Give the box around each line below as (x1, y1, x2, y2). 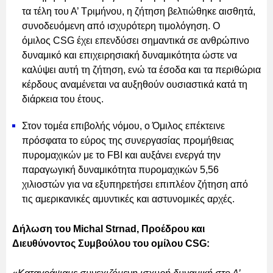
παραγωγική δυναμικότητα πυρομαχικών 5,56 (22, 164, 219, 175)
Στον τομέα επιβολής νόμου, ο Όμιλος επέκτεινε (22, 120, 225, 131)
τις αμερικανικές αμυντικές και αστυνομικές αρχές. (22, 193, 235, 204)
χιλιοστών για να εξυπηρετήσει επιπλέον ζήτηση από (22, 179, 248, 190)
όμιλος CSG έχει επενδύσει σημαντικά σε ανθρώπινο (22, 35, 249, 46)
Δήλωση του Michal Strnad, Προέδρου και (12, 223, 205, 234)
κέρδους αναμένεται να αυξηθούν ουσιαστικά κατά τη (22, 79, 247, 90)
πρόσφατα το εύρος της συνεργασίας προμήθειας (22, 135, 234, 146)
